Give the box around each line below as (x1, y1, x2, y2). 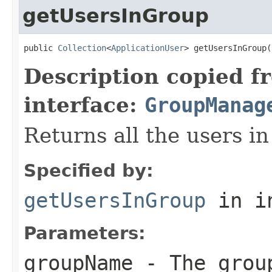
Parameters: (24, 222, 146, 243)
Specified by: (24, 160, 154, 181)
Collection (58, 42, 106, 53)
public (24, 42, 58, 53)
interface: (24, 92, 144, 117)
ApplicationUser (111, 42, 184, 53)
